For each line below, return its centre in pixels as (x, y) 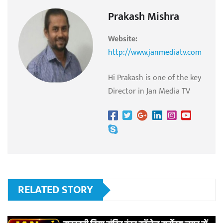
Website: (123, 39)
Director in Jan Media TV (149, 92)
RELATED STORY (56, 190)
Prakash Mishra (144, 17)
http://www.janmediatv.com (155, 53)
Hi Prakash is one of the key (155, 78)
